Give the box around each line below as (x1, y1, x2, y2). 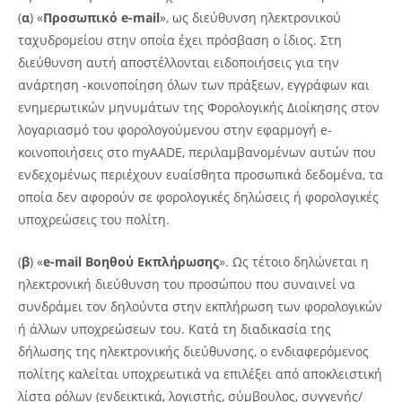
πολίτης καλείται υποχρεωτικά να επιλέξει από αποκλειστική (18, 364, 382, 382)
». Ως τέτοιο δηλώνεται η (219, 252, 369, 270)
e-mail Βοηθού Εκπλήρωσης (43, 252, 219, 270)
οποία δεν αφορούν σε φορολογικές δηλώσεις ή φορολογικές (18, 188, 379, 205)
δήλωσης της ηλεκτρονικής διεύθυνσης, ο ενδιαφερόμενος (18, 342, 369, 360)
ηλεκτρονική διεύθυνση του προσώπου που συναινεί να (18, 275, 355, 293)
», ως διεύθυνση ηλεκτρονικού (160, 8, 341, 26)
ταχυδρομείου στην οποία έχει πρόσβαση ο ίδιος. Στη (18, 31, 342, 48)
